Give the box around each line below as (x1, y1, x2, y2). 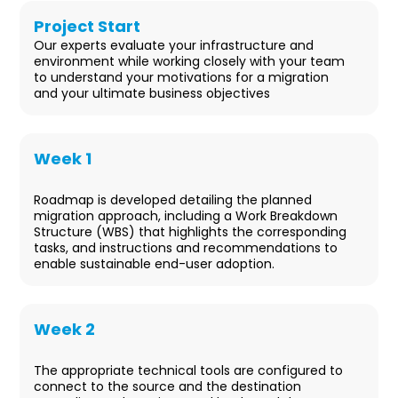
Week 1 (34, 147, 92, 171)
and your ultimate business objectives (34, 84, 271, 103)
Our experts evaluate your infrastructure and (34, 36, 314, 55)
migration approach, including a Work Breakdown (34, 207, 338, 226)
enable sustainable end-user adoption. (34, 255, 275, 274)
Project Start (34, 15, 141, 38)
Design (34, 170, 88, 193)
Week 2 (34, 318, 96, 341)
